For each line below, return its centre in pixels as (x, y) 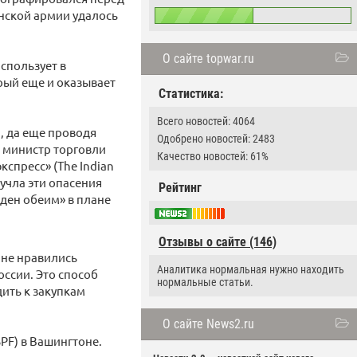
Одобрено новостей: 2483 (216, 139)
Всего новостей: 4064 (206, 121)
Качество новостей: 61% (213, 156)
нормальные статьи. (205, 282)
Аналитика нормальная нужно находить (251, 270)
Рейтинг (180, 188)
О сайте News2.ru (208, 324)
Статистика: (191, 94)
